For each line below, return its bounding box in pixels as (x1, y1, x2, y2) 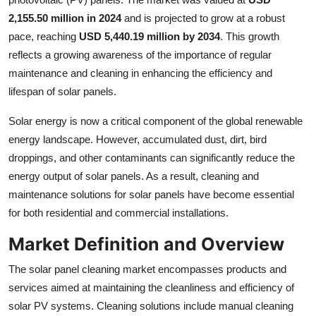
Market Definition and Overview (8, 233, 284, 255)
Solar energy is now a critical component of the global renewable (8, 115, 303, 128)
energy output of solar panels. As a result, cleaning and (8, 170, 259, 183)
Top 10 (11, 5, 47, 19)
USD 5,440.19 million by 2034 (79, 30, 220, 43)
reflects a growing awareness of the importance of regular (8, 49, 272, 61)
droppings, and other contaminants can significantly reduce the (8, 152, 295, 164)
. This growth (220, 30, 279, 43)
